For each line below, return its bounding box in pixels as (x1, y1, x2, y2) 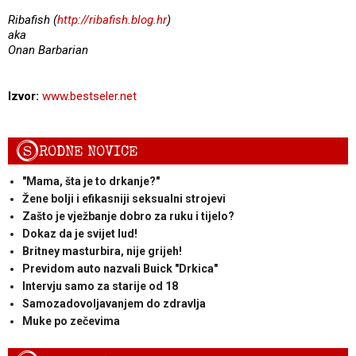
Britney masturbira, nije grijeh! (21, 244, 182, 257)
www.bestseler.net (42, 88, 137, 103)
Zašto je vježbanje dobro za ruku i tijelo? (21, 209, 234, 222)
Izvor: (8, 88, 39, 103)
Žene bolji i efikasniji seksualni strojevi (21, 192, 226, 205)
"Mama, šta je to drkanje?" (21, 174, 160, 188)
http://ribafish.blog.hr (57, 12, 167, 27)
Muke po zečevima (21, 314, 120, 327)
